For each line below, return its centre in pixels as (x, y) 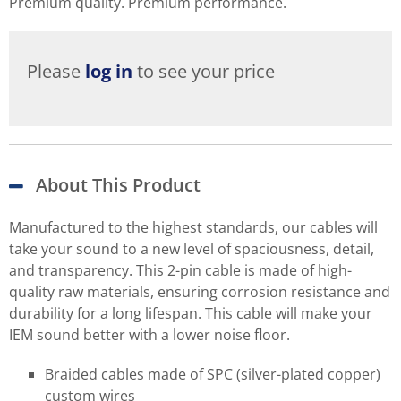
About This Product (118, 184)
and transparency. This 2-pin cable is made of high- (180, 270)
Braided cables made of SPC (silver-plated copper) (213, 374)
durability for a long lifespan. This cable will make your (191, 313)
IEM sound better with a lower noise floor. (149, 334)
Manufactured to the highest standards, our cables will (193, 227)
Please (56, 71)
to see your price (204, 71)
